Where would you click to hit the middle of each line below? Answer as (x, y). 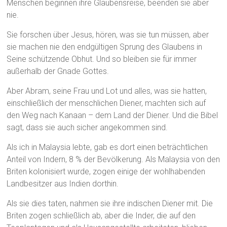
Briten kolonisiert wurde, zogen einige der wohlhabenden (106, 172)
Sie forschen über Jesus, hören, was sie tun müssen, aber (108, 35)
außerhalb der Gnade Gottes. (58, 71)
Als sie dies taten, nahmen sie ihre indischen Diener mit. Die (110, 204)
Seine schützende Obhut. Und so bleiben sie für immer (102, 59)
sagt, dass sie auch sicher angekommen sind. (87, 128)
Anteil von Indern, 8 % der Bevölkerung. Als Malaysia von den (113, 160)
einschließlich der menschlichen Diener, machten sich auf (106, 103)
